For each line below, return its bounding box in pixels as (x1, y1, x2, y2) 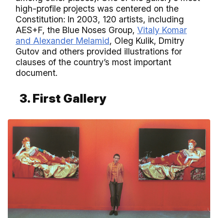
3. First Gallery (19, 91, 107, 106)
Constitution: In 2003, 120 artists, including (16, 14, 184, 24)
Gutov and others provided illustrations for (16, 46, 182, 56)
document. (16, 67, 62, 78)
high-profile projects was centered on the (16, 3, 179, 14)
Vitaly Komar (137, 24, 187, 35)
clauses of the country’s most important (16, 56, 171, 67)
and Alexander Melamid (16, 35, 109, 46)
